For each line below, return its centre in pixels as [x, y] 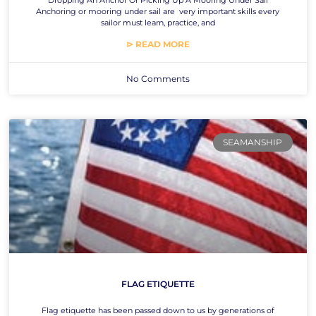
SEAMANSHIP [253, 142]
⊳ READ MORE [158, 44]
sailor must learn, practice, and [158, 22]
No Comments [158, 78]
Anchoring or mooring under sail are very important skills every [158, 11]
